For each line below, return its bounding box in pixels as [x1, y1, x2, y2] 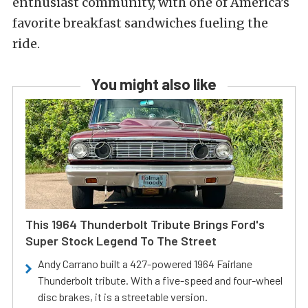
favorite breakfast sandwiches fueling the [12, 15, 268, 32]
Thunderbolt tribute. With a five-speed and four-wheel [38, 274, 283, 287]
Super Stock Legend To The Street [25, 233, 217, 249]
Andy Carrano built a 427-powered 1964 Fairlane [38, 257, 252, 271]
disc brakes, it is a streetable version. [38, 290, 208, 304]
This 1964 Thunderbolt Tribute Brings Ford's [25, 217, 265, 232]
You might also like [91, 75, 217, 93]
